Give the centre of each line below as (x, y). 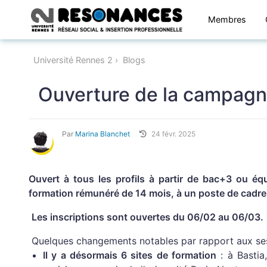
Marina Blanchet (103, 134)
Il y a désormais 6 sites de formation (130, 255)
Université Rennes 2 (73, 60)
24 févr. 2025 (173, 134)
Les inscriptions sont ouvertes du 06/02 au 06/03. (148, 217)
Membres (227, 19)
